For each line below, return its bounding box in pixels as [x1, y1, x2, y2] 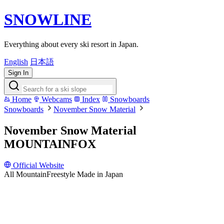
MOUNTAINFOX [4, 137, 96, 150]
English [4, 57, 28, 66]
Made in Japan [77, 169, 123, 178]
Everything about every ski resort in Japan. [4, 39, 138, 48]
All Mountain [4, 169, 46, 178]
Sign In [8, 68, 28, 76]
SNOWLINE [4, 10, 91, 29]
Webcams [39, 94, 72, 103]
